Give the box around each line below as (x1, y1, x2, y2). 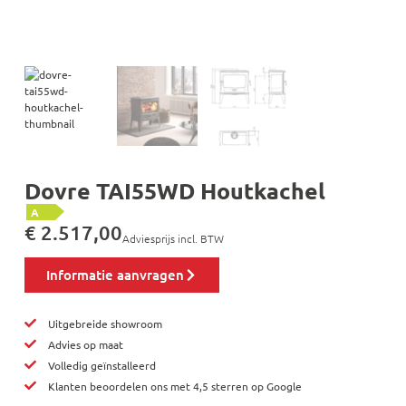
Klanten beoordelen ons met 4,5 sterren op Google (48, 378, 303, 393)
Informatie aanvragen (45, 265, 184, 284)
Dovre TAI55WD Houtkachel (24, 176, 325, 206)
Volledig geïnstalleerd (48, 357, 157, 372)
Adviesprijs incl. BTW (121, 230, 224, 246)
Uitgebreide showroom (48, 315, 163, 331)
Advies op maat (48, 336, 124, 352)
